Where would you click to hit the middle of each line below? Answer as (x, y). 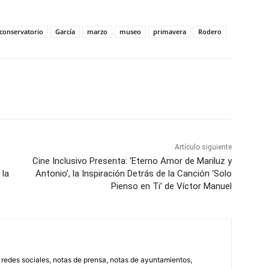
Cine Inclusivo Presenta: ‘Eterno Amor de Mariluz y (132, 161)
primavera (170, 32)
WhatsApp (50, 89)
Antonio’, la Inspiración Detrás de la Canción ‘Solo (133, 174)
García (65, 32)
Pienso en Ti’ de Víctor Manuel (171, 186)
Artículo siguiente (203, 147)
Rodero (210, 32)
